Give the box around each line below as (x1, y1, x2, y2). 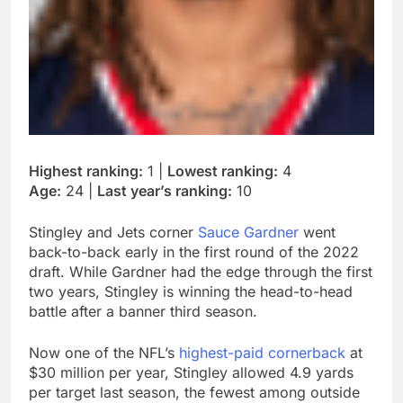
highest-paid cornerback (179, 344, 345, 363)
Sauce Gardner (198, 223, 299, 242)
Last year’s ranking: (97, 182, 232, 201)
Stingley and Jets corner (29, 223, 198, 242)
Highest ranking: (29, 162, 143, 181)
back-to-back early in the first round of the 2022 (29, 243, 359, 262)
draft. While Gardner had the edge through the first (29, 263, 372, 282)
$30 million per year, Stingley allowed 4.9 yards (29, 363, 354, 382)
